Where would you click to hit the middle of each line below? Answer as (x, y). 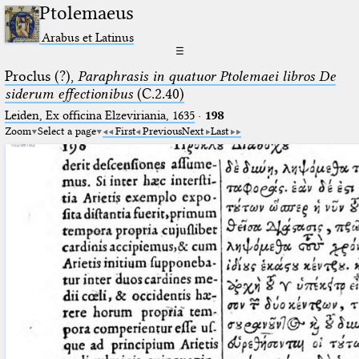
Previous (162, 130)
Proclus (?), (41, 76)
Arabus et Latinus (88, 37)
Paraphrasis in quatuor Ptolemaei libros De (206, 76)
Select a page (67, 130)
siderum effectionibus (69, 93)
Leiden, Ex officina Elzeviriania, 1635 (99, 115)
